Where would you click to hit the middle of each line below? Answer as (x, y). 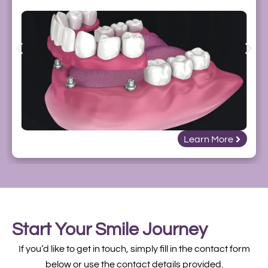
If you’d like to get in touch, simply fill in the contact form (134, 249)
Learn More (208, 140)
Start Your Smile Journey (110, 230)
